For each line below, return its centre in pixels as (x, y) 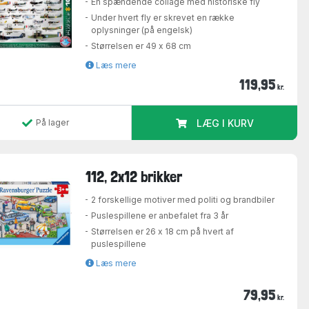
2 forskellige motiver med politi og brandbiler (183, 199)
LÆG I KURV (225, 123)
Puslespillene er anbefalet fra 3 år (160, 215)
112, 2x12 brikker (134, 176)
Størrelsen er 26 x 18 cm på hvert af (163, 231)
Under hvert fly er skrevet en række (163, 18)
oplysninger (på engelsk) (142, 30)
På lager (53, 123)
